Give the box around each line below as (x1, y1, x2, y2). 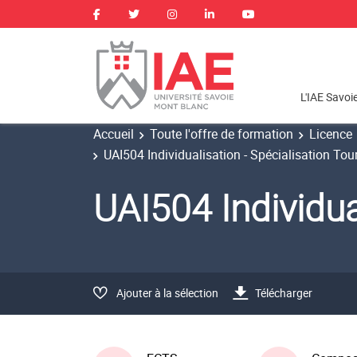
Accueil (93, 125, 134, 143)
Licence (309, 125, 352, 143)
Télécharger (255, 284, 312, 300)
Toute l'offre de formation (150, 125, 293, 143)
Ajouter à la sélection (116, 284, 218, 300)
